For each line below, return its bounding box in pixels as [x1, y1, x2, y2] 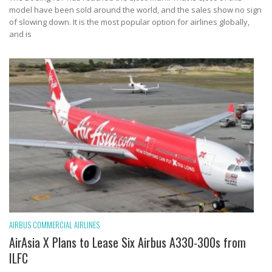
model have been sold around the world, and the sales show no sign [9, 4, 262, 16]
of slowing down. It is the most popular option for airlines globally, [9, 16, 250, 28]
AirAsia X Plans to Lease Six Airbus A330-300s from [9, 233, 246, 252]
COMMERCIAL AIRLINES [33, 219, 100, 231]
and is [9, 29, 32, 40]
